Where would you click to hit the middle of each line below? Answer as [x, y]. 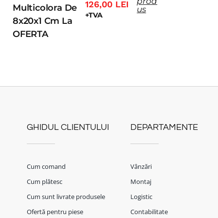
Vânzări [141, 166]
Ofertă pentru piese [55, 211]
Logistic [141, 196]
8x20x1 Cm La [43, 21]
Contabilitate [149, 211]
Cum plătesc [45, 181]
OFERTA [30, 34]
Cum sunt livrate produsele [66, 196]
